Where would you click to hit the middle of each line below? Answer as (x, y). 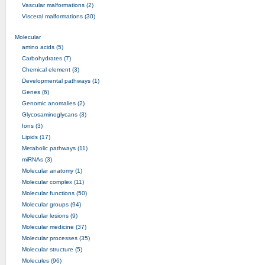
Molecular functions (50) (54, 193)
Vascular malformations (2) (57, 5)
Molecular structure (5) (52, 249)
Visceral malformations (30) (58, 16)
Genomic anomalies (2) (53, 103)
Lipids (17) (36, 137)
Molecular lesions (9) (49, 215)
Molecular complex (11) (53, 182)
